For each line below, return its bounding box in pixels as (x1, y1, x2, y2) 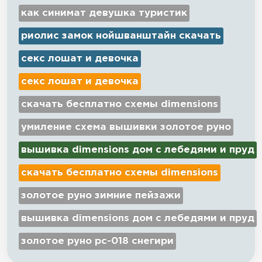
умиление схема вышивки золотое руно (21, 122, 231, 132)
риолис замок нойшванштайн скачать (21, 31, 221, 40)
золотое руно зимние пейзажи (21, 191, 181, 200)
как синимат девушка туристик (21, 8, 187, 18)
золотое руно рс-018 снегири (21, 236, 174, 246)
